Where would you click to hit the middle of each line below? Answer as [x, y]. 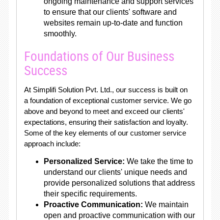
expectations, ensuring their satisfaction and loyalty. [106, 122]
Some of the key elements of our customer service [105, 133]
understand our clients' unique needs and [115, 172]
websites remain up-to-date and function [113, 23]
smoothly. [60, 34]
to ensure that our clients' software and [110, 12]
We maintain [165, 205]
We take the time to [159, 161]
